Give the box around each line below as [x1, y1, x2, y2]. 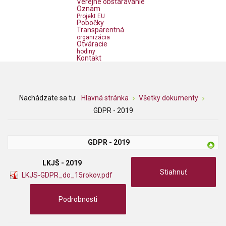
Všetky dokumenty [139, 94, 198, 102]
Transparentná [77, 26, 124, 34]
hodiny [77, 48, 95, 55]
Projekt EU [77, 13, 105, 20]
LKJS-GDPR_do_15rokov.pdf [22, 171, 112, 179]
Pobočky [77, 19, 104, 27]
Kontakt [77, 54, 101, 63]
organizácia [77, 34, 110, 41]
